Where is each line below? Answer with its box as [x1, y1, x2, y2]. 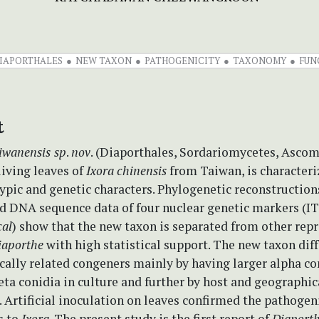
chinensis [117, 162, 167, 179]
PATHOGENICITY [145, 53, 220, 67]
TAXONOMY [233, 53, 286, 67]
